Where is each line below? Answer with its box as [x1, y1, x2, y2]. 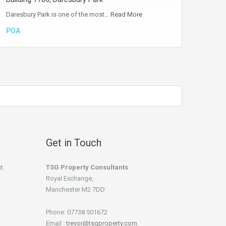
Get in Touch [46, 137, 101, 149]
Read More [110, 11, 142, 18]
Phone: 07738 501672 [46, 208, 107, 216]
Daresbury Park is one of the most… [6, 11, 110, 18]
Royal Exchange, [46, 175, 93, 182]
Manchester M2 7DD [46, 186, 105, 193]
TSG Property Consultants [46, 163, 128, 171]
